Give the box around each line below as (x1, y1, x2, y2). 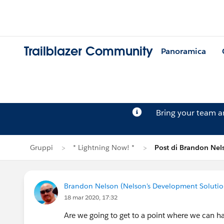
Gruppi (30, 143, 53, 152)
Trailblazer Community (24, 43, 153, 59)
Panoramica (161, 46, 206, 57)
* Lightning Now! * (73, 143, 134, 152)
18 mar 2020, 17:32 (64, 193, 117, 201)
